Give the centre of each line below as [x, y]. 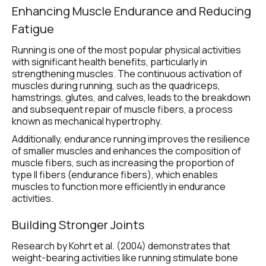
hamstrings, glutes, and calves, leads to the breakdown [131, 97]
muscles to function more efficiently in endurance [119, 186]
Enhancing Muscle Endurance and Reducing [132, 11]
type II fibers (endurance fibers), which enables [115, 175]
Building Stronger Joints [78, 225]
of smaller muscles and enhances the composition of [126, 151]
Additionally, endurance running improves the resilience [131, 139]
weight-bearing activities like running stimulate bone [125, 258]
